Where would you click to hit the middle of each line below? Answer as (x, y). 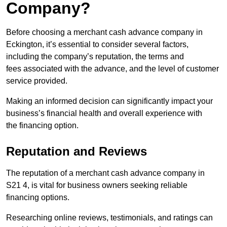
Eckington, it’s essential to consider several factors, (97, 45)
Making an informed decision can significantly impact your (109, 101)
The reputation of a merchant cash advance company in (105, 173)
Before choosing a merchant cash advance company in (104, 32)
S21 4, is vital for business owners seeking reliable (97, 185)
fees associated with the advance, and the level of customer (112, 69)
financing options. (38, 198)
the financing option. (42, 126)
